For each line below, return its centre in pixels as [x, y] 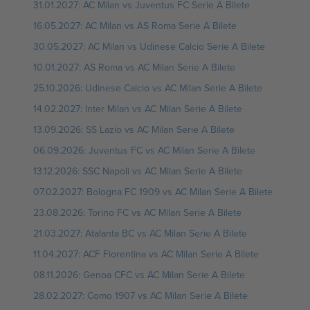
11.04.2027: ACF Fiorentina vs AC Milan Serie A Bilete [146, 254]
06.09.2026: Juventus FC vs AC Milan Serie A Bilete [144, 150]
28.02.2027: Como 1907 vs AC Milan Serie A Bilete [140, 295]
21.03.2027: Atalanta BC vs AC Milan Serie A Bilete [140, 233]
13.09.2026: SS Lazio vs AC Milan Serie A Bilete [134, 129]
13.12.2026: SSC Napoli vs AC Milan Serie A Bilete [138, 171]
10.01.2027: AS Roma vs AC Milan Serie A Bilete [134, 67]
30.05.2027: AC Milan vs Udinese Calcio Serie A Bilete [149, 46]
